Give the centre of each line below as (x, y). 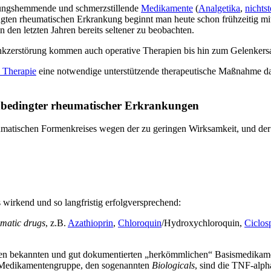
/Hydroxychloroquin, (203, 223)
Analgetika (219, 8)
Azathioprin (90, 223)
